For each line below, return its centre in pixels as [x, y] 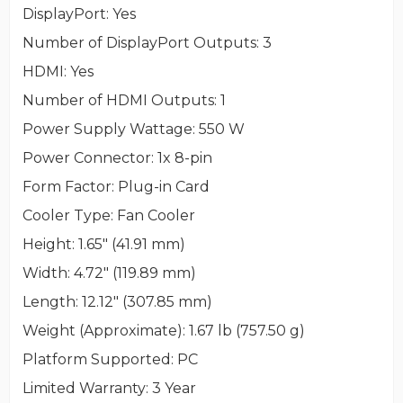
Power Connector [86, 157]
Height [47, 244]
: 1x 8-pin [181, 157]
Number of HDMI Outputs [118, 100]
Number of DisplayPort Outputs [139, 42]
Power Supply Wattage [107, 129]
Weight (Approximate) [102, 330]
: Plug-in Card [160, 186]
